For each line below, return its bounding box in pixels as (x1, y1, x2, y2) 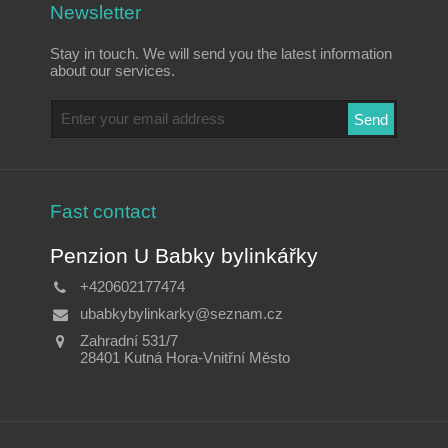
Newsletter (50, 2, 141, 23)
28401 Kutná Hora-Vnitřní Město (80, 349, 290, 366)
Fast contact (50, 201, 156, 222)
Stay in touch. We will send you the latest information (50, 45, 392, 62)
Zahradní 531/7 (80, 332, 178, 349)
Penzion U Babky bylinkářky (50, 244, 318, 267)
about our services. (50, 62, 175, 79)
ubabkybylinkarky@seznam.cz (80, 305, 283, 322)
